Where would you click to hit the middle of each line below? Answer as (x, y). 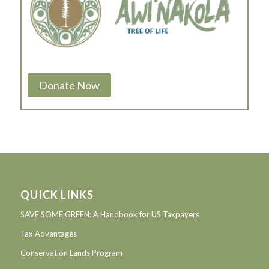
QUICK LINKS (57, 195)
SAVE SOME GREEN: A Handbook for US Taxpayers (110, 215)
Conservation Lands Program (71, 253)
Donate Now (69, 85)
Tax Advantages (48, 234)
